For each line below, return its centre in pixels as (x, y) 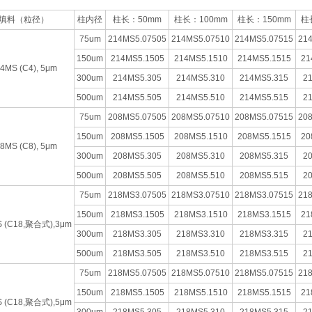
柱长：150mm (264, 19)
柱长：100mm (201, 19)
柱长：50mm (137, 19)
